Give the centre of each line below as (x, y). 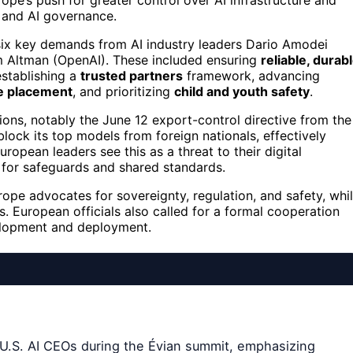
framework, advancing (251, 76)
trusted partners (132, 76)
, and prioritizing (123, 92)
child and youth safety (242, 92)
